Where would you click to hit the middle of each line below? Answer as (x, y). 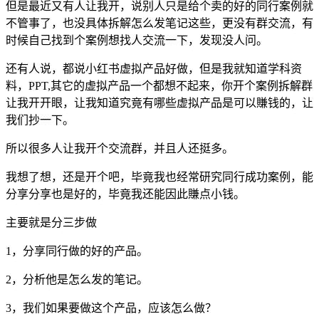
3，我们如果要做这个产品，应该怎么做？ (111, 308)
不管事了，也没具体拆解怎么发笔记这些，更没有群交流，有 (159, 23)
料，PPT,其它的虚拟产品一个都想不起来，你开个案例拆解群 (159, 86)
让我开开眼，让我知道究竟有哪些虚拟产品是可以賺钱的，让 (159, 103)
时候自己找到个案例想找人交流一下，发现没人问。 (137, 41)
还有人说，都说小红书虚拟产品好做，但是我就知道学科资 (154, 69)
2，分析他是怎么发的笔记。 (77, 280)
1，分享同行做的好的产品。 (77, 251)
